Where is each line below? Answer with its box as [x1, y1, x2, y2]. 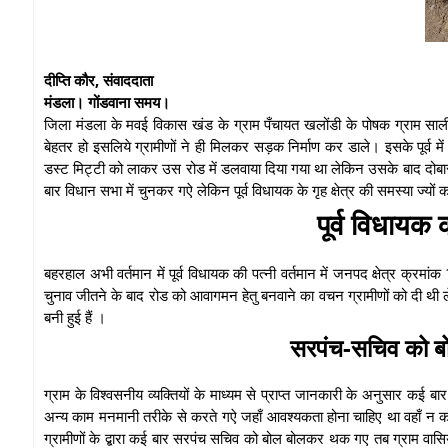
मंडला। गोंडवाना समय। [44, 91, 170, 112]
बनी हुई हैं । [44, 306, 110, 327]
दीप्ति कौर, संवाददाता [44, 69, 153, 90]
